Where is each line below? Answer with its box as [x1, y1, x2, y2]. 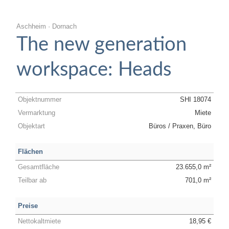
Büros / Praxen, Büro [149, 122, 211, 130]
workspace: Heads [16, 60, 171, 79]
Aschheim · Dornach [16, 22, 77, 30]
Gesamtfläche [18, 163, 59, 171]
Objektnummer [18, 96, 61, 103]
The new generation [16, 35, 187, 54]
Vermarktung [18, 109, 55, 117]
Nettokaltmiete [18, 217, 61, 225]
